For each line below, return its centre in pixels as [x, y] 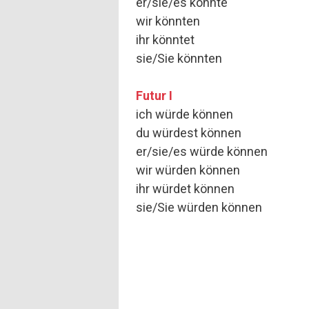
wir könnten [168, 21]
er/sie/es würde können [202, 152]
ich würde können [185, 114]
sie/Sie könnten [179, 59]
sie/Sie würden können [199, 208]
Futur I [154, 96]
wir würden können [188, 170]
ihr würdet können [185, 189]
